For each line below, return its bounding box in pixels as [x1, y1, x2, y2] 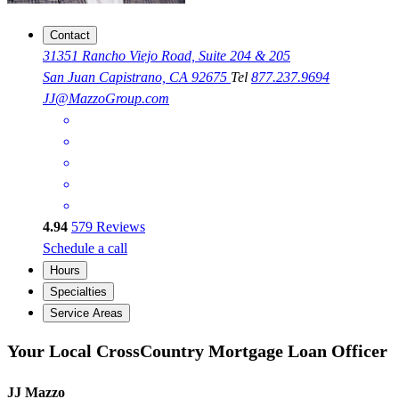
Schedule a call [43, 240, 127, 256]
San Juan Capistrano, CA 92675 [43, 69, 231, 85]
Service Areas [50, 306, 123, 321]
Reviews [93, 219, 145, 235]
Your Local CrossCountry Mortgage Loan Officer [7, 340, 387, 361]
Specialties [50, 285, 107, 299]
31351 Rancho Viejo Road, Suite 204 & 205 [43, 48, 290, 64]
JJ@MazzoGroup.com [43, 91, 169, 107]
